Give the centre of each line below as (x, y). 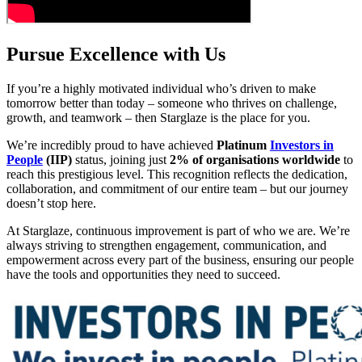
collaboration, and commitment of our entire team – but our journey (177, 188)
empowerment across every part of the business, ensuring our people (180, 259)
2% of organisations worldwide (255, 159)
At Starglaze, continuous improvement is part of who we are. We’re (178, 230)
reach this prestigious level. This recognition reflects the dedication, (177, 174)
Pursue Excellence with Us (116, 54)
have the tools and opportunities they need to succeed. (143, 274)
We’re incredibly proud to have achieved (112, 145)
